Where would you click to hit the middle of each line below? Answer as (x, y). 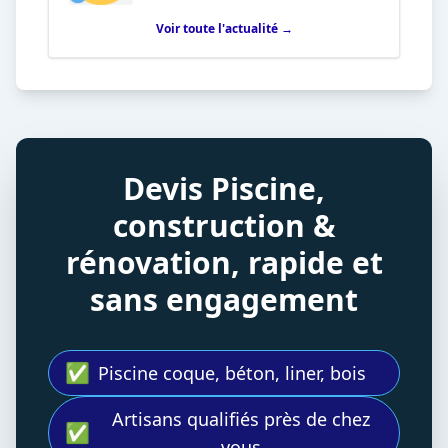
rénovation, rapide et (224, 262)
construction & (224, 225)
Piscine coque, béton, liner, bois (232, 373)
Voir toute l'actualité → (224, 28)
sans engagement (224, 299)
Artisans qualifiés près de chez (240, 419)
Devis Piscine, (224, 188)
